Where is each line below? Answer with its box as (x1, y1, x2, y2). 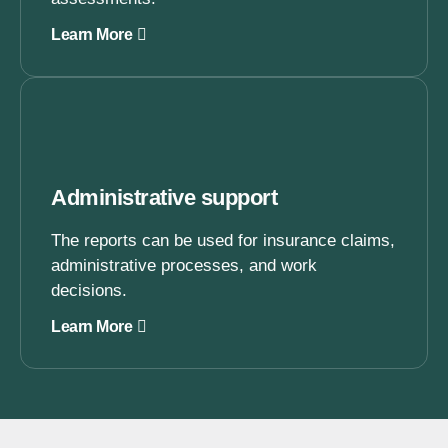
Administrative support (51, 185, 277, 210)
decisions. (51, 281, 127, 300)
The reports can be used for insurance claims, (51, 231, 395, 250)
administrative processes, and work (51, 256, 317, 275)
